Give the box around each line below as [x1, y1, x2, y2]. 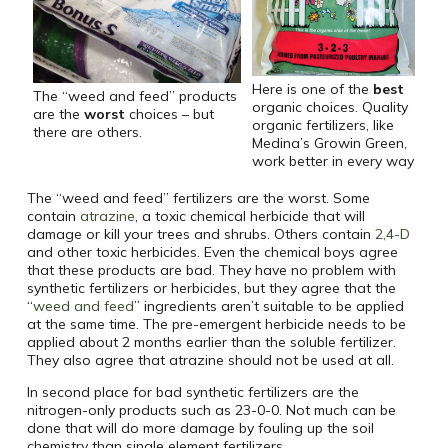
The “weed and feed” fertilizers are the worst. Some [26, 189, 370, 208]
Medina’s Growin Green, [251, 133, 407, 152]
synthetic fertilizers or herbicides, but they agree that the [26, 279, 396, 298]
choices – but [124, 105, 214, 124]
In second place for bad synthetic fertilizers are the [26, 383, 359, 402]
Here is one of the [251, 79, 373, 98]
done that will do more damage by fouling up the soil [26, 419, 374, 438]
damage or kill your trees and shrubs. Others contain [26, 225, 375, 244]
